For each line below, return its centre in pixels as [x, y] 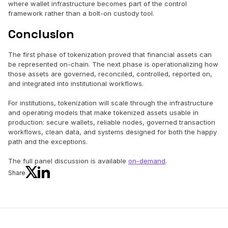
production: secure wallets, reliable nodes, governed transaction [112, 122]
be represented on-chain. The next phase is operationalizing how [113, 64]
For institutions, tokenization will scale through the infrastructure [111, 103]
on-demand [147, 161]
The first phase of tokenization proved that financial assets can [110, 54]
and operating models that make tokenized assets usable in [103, 112]
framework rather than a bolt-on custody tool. [81, 13]
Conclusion [41, 34]
